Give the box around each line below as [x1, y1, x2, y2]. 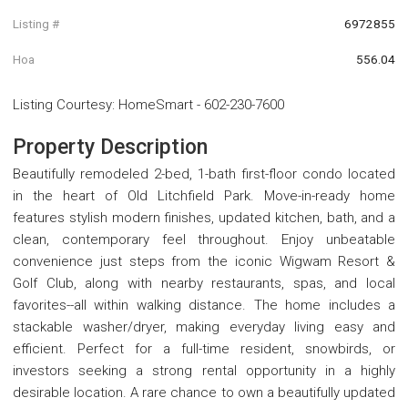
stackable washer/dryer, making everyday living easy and [13, 319, 395, 336]
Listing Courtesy [13, 97, 112, 114]
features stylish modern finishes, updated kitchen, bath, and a [13, 209, 395, 227]
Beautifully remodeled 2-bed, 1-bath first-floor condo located [13, 166, 395, 183]
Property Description [13, 135, 208, 160]
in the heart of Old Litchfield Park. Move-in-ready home [13, 188, 395, 205]
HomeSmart [118, 97, 193, 114]
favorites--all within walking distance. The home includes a [13, 297, 395, 314]
